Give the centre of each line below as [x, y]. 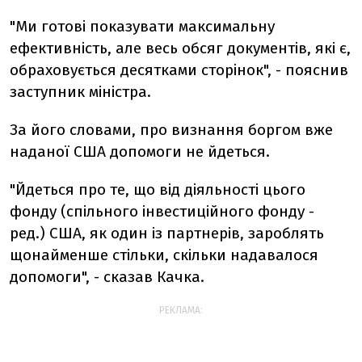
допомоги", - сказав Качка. [107, 277]
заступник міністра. [80, 92]
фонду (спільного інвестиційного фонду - [162, 212]
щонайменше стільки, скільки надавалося [164, 255]
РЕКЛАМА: [181, 311]
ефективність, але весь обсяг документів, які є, [180, 48]
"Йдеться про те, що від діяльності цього [158, 190]
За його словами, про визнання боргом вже [171, 130]
